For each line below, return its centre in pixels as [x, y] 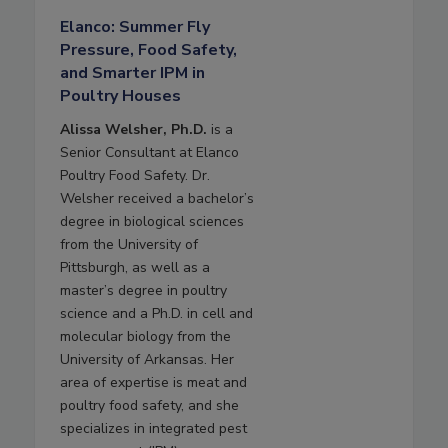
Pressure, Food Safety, [148, 50]
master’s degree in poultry [143, 291]
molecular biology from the [145, 337]
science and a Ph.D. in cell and [156, 314]
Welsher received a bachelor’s [157, 199]
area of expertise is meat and [153, 383]
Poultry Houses [120, 96]
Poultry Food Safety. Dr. [135, 176]
